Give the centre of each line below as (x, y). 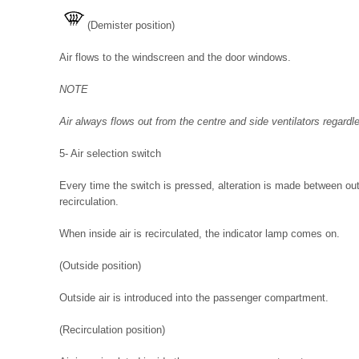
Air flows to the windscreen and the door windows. (175, 57)
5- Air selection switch (110, 153)
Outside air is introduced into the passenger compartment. (194, 298)
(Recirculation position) (112, 330)
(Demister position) (131, 25)
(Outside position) (100, 266)
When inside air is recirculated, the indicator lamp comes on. (200, 234)
